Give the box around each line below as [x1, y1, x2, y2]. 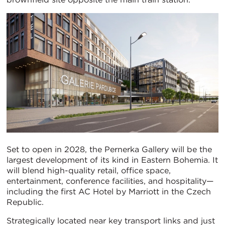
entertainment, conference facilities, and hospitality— [7, 176, 213, 186]
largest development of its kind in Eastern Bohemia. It [7, 155, 218, 165]
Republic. [7, 197, 44, 207]
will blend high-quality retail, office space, [7, 165, 171, 175]
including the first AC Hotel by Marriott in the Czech [7, 186, 211, 196]
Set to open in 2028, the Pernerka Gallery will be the [7, 144, 212, 154]
